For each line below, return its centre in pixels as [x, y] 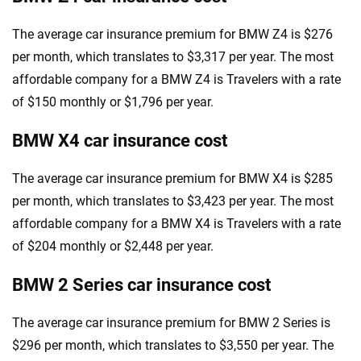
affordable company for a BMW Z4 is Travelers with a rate [176, 79]
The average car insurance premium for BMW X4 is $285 [172, 178]
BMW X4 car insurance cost [120, 141]
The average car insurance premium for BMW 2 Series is [171, 323]
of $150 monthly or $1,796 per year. [113, 102]
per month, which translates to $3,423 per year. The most [173, 201]
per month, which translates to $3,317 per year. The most [173, 57]
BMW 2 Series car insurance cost [141, 285]
